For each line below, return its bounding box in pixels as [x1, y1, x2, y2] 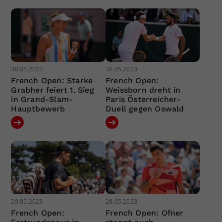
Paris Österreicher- [105, 94, 181, 104]
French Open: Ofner [105, 208, 184, 218]
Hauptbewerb [11, 104, 65, 113]
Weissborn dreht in [105, 85, 181, 95]
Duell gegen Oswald [105, 104, 184, 113]
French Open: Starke [11, 75, 93, 85]
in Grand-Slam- [11, 94, 73, 104]
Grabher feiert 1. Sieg [11, 85, 94, 95]
